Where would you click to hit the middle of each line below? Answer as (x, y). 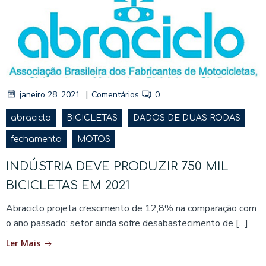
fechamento (36, 139)
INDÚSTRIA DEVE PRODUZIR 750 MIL (117, 166)
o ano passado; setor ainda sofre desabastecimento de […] (127, 223)
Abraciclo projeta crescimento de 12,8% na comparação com (131, 208)
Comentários (115, 95)
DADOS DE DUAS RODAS (187, 118)
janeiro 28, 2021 (50, 95)
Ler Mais (23, 243)
